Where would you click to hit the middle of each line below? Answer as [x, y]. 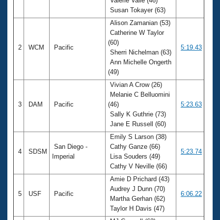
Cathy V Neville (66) [138, 166]
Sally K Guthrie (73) [137, 114]
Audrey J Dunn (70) [137, 189]
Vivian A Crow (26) [135, 84]
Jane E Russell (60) [138, 124]
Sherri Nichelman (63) [140, 52]
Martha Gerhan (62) [137, 198]
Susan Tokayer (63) [138, 10]
